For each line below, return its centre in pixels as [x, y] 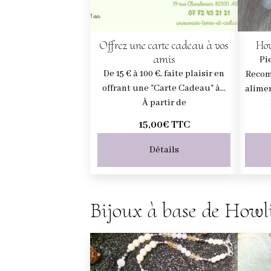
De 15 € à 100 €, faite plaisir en [164, 73]
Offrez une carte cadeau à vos [164, 45]
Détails [164, 150]
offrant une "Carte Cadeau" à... [164, 88]
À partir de [164, 103]
